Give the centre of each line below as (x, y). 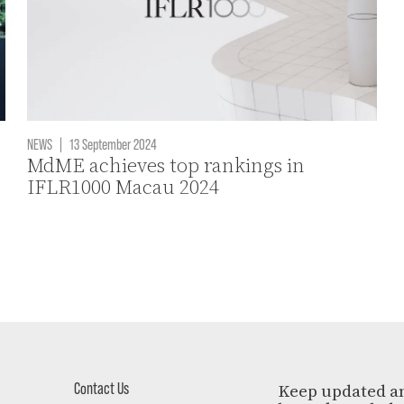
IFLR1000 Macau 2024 (124, 188)
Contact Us (101, 388)
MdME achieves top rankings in (166, 166)
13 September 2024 (112, 144)
